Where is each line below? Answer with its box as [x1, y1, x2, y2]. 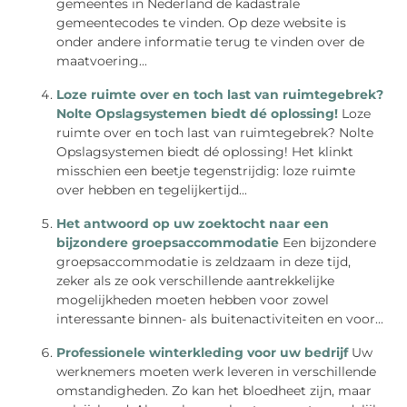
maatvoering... [56, 53, 148, 70]
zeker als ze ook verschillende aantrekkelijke [56, 273, 335, 290]
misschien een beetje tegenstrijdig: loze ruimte [56, 163, 356, 180]
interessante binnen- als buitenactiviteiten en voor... [56, 311, 384, 328]
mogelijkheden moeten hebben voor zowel [56, 292, 330, 309]
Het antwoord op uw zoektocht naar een [56, 215, 330, 233]
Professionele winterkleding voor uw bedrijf [56, 344, 349, 362]
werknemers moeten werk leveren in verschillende [56, 363, 377, 381]
